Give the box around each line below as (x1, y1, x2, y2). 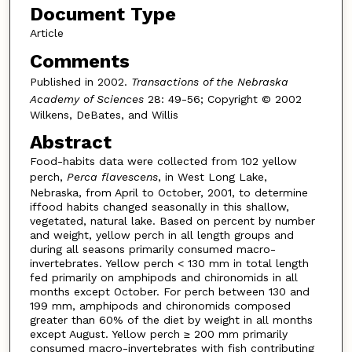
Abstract (29, 131, 112, 154)
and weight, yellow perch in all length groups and (29, 229, 294, 242)
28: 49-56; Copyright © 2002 (143, 92, 302, 105)
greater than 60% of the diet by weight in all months (29, 313, 313, 327)
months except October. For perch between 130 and (29, 285, 310, 299)
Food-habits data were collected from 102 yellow (29, 155, 297, 168)
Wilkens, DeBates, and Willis (29, 108, 178, 121)
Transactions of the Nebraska (130, 75, 288, 88)
